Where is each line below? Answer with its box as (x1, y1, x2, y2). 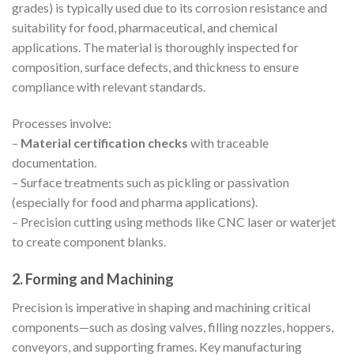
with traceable (188, 135, 269, 151)
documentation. (12, 155, 96, 171)
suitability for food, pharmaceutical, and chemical (12, 20, 277, 36)
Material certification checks (21, 135, 188, 151)
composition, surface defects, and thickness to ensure (12, 59, 299, 75)
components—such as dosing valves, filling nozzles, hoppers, (12, 318, 333, 334)
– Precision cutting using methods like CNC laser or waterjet (12, 214, 336, 230)
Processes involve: (12, 115, 111, 131)
